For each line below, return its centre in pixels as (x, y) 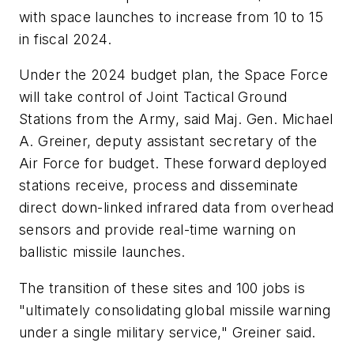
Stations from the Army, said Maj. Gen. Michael (176, 119)
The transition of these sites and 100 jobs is (162, 288)
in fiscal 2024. (66, 39)
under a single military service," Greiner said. (168, 332)
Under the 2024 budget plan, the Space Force (174, 75)
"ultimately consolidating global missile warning (175, 310)
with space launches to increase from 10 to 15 (171, 17)
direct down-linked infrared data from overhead (177, 208)
